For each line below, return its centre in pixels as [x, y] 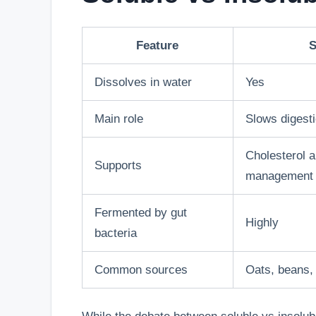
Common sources [141, 269]
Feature [157, 45]
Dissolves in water [143, 82]
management [279, 176]
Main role [119, 119]
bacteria [115, 233]
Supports [118, 165]
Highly [262, 222]
